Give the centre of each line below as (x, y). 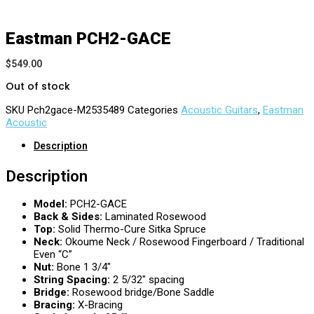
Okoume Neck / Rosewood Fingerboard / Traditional (185, 242)
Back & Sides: (69, 217)
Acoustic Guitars (219, 110)
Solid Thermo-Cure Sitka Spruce (132, 230)
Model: (52, 204)
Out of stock (38, 86)
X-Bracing (100, 305)
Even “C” (53, 255)
